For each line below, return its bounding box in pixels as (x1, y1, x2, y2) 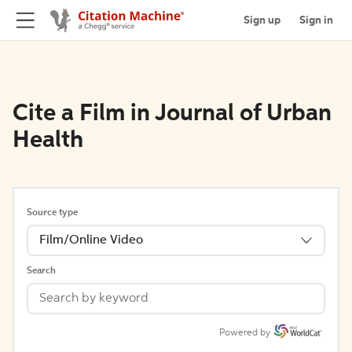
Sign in (299, 14, 333, 26)
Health (13, 129, 83, 152)
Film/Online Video (39, 234, 143, 247)
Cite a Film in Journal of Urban (13, 102, 332, 126)
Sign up (244, 14, 280, 26)
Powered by (219, 328, 270, 338)
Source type (27, 208, 78, 218)
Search (27, 266, 56, 276)
